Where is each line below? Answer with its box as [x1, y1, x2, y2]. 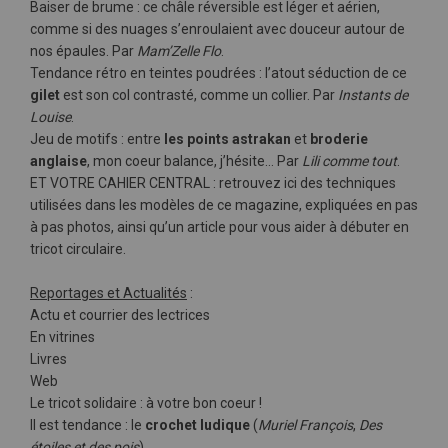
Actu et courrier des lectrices [30, 307, 210, 323]
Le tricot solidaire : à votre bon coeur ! [30, 395, 262, 411]
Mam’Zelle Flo [137, 43, 221, 59]
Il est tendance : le [30, 417, 145, 433]
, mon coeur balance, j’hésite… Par [87, 153, 302, 169]
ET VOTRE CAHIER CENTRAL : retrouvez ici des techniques [30, 175, 396, 191]
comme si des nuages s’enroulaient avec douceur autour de [30, 21, 405, 37]
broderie [310, 131, 368, 147]
